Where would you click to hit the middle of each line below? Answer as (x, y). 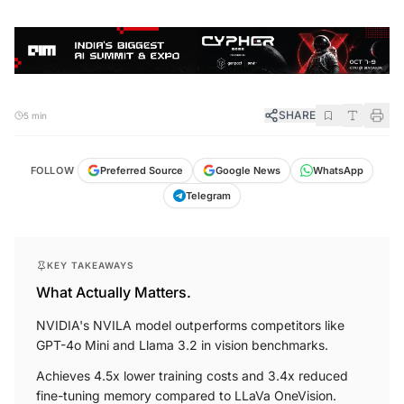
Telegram (208, 196)
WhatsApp (339, 170)
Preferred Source (142, 170)
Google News (248, 170)
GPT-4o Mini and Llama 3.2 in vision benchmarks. (182, 345)
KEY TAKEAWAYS (91, 265)
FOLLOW (52, 170)
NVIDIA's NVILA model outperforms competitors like (190, 325)
